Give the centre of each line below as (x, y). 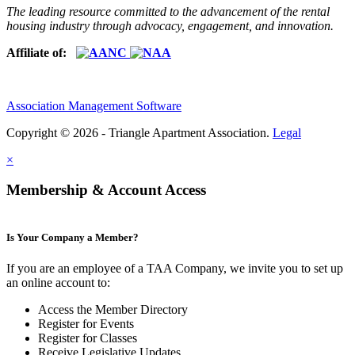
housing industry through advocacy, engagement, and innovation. (172, 25)
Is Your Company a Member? (73, 238)
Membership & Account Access (106, 190)
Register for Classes (88, 338)
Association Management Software (94, 105)
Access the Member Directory (113, 310)
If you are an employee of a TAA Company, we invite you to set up (175, 269)
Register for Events (86, 324)
